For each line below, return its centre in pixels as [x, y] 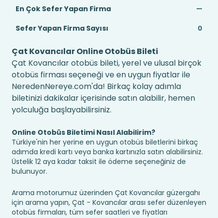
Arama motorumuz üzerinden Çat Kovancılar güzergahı [106, 193]
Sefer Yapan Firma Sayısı [62, 28]
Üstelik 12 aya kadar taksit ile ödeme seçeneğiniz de [99, 162]
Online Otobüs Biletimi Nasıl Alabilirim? [83, 132]
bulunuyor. [29, 171]
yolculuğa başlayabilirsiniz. [62, 110]
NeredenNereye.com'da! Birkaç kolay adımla [96, 86]
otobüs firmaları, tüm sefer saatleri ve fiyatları [90, 212]
